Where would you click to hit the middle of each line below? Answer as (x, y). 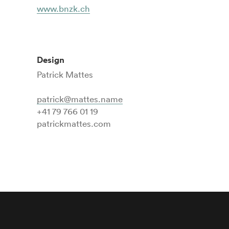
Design (51, 60)
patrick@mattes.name (80, 99)
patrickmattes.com (74, 124)
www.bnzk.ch (63, 8)
